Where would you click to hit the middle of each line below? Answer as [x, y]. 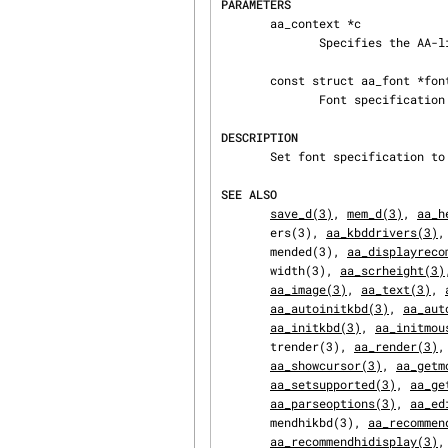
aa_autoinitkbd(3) [329, 308]
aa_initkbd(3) [315, 327]
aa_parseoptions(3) [333, 403]
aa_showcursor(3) [326, 365]
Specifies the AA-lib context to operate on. [270, 42]
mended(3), [308, 251]
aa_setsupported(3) [333, 384]
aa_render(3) [396, 346]
